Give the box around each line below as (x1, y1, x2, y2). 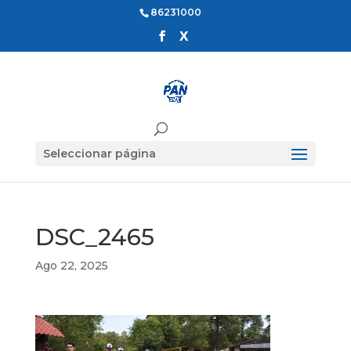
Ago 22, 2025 (34, 259, 108, 273)
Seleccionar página (42, 146, 156, 161)
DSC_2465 (34, 223, 154, 251)
